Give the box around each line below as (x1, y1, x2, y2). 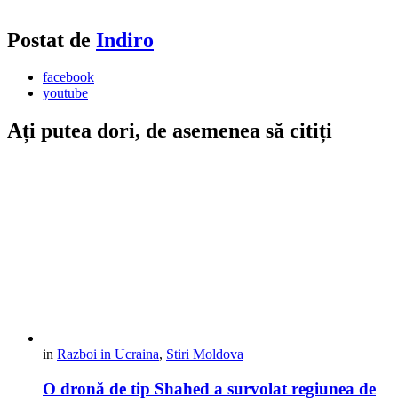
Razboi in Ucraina (57, 346, 159, 362)
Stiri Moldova (166, 346, 243, 362)
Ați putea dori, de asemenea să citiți (7, 119, 332, 143)
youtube (43, 85, 88, 101)
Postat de (7, 28, 96, 52)
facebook (43, 69, 94, 85)
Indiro (96, 28, 154, 52)
